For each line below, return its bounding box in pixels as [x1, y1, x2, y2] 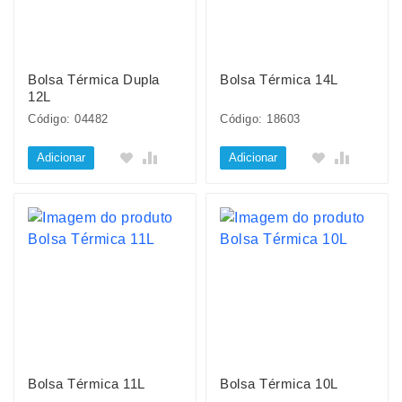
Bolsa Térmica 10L [220, 376, 338, 391]
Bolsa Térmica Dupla [28, 72, 160, 87]
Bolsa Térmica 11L [28, 376, 145, 391]
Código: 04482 [28, 112, 109, 126]
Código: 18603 [220, 112, 301, 126]
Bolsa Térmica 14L [220, 72, 338, 87]
